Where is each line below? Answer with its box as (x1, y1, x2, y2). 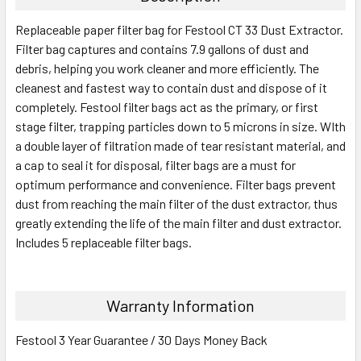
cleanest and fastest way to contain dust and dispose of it (15, 79, 327, 95)
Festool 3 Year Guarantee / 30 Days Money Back (15, 331, 268, 347)
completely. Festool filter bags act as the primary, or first (15, 98, 318, 114)
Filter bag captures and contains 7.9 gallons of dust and (15, 40, 309, 56)
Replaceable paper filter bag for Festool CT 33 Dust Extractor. (15, 21, 343, 37)
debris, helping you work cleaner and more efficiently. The (15, 60, 319, 76)
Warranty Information (106, 295, 255, 315)
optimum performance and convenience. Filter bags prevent (15, 176, 336, 192)
